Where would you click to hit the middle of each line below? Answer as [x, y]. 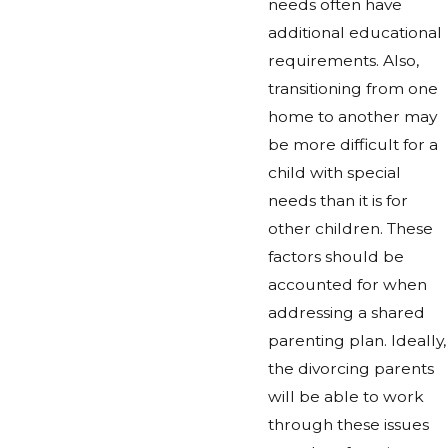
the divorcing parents [351, 368]
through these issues [348, 424]
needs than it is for [338, 200]
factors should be [336, 256]
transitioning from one [353, 88]
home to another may [352, 116]
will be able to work [346, 396]
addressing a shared [346, 312]
